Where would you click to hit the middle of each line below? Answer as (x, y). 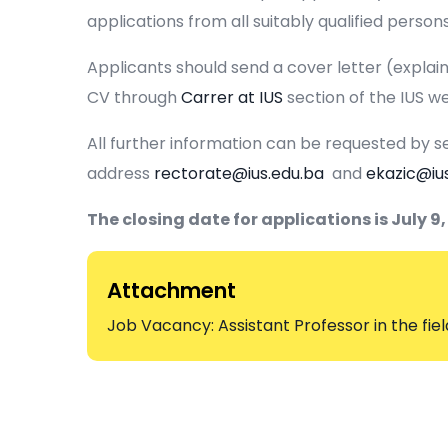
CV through (134, 98)
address (120, 174)
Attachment (171, 291)
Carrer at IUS (232, 98)
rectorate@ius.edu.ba (239, 174)
